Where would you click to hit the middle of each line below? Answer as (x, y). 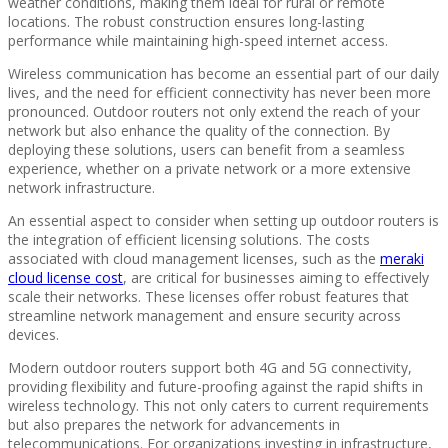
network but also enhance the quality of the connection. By (199, 130)
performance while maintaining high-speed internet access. (198, 40)
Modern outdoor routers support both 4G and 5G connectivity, (210, 367)
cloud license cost (65, 277)
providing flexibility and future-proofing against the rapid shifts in (215, 386)
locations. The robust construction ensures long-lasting (186, 21)
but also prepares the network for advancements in (174, 424)
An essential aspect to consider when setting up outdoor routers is (223, 220)
